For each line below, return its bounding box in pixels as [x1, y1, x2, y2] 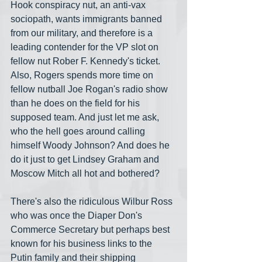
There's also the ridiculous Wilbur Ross [11, 196, 175, 206]
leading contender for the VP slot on [11, 42, 161, 52]
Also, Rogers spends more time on [11, 70, 156, 80]
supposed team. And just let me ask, [11, 112, 161, 122]
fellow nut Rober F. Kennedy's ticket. [11, 56, 163, 66]
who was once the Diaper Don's [11, 210, 144, 220]
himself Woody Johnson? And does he [11, 140, 172, 150]
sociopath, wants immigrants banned [11, 13, 164, 24]
